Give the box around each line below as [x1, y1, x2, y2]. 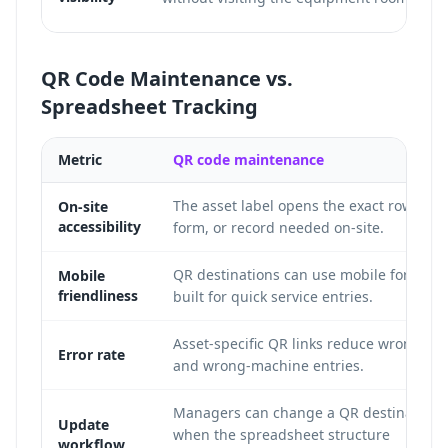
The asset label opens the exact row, [173, 196, 416, 215]
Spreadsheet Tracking [41, 93, 258, 120]
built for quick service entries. [173, 287, 373, 306]
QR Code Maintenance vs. [41, 65, 293, 92]
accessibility [58, 217, 141, 236]
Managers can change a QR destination [173, 403, 439, 422]
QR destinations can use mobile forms [173, 265, 429, 284]
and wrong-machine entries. [173, 356, 364, 375]
